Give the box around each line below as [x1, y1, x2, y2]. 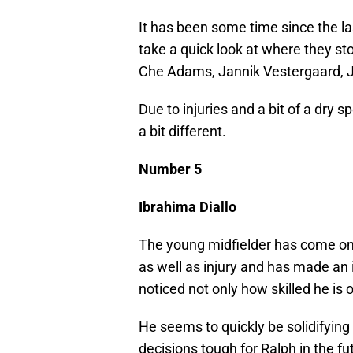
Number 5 [139, 161, 202, 178]
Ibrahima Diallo [139, 199, 236, 216]
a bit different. [139, 123, 226, 140]
